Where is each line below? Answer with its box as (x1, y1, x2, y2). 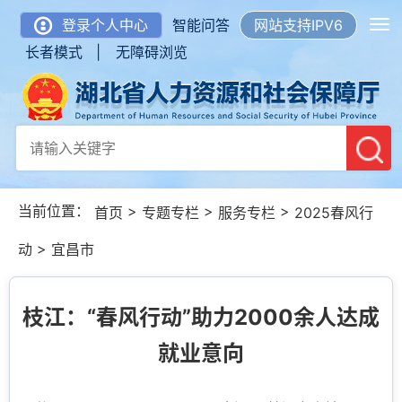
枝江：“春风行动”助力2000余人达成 (22, 304, 380, 331)
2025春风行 (294, 203, 373, 222)
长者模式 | (25, 43, 100, 61)
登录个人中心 (62, 16, 148, 34)
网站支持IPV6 (254, 16, 343, 34)
